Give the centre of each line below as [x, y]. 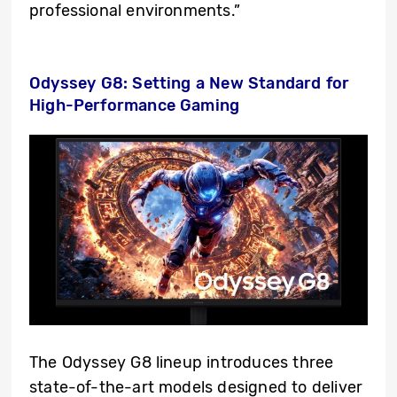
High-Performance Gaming [135, 106]
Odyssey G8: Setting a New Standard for [190, 84]
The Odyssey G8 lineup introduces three [182, 363]
